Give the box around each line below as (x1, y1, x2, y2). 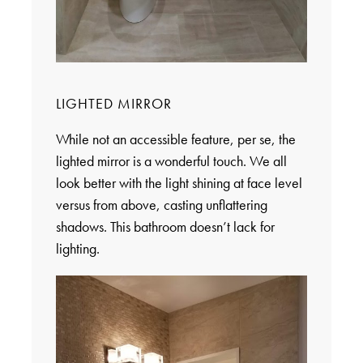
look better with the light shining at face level (55, 173, 302, 193)
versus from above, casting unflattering (55, 195, 267, 215)
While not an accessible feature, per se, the (55, 130, 296, 149)
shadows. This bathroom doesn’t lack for (55, 217, 275, 237)
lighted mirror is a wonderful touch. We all (55, 152, 287, 171)
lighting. (55, 239, 100, 258)
